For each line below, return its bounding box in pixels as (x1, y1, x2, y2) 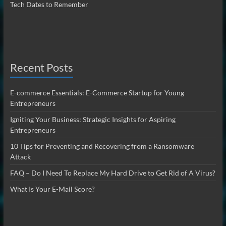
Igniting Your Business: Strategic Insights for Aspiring (10, 115, 176, 124)
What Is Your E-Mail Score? (10, 185, 95, 194)
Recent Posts (10, 61, 73, 75)
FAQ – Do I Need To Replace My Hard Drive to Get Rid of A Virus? (10, 168, 215, 178)
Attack (10, 152, 31, 161)
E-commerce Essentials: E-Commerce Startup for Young (10, 88, 184, 97)
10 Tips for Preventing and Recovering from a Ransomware (10, 142, 194, 151)
